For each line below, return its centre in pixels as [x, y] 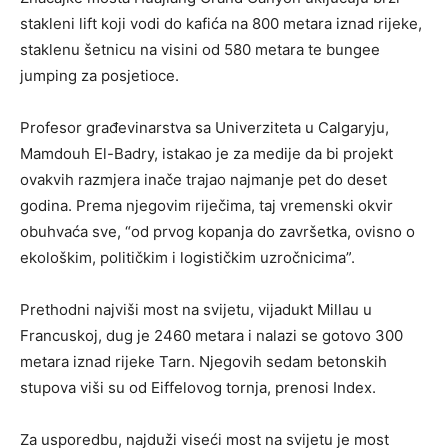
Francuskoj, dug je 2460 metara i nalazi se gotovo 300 [211, 336]
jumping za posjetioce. [99, 76]
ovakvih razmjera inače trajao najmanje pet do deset [203, 180]
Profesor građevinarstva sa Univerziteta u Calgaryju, [204, 128]
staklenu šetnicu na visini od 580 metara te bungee [200, 50]
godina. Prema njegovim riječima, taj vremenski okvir [206, 206]
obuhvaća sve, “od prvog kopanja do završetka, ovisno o [217, 232]
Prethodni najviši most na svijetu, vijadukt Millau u [196, 310]
